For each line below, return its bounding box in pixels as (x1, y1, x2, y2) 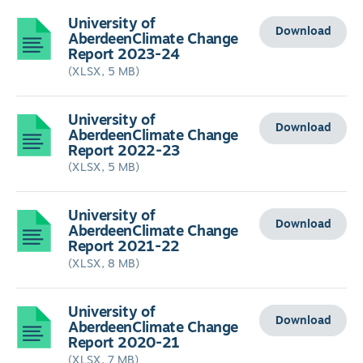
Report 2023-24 (68, 42, 180, 66)
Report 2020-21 (68, 331, 180, 355)
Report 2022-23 (68, 139, 180, 162)
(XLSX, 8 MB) (68, 255, 139, 273)
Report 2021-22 (68, 235, 180, 258)
